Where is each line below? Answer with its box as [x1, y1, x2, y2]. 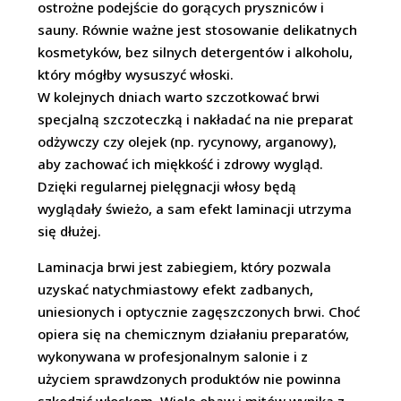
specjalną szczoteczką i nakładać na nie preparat [38, 110, 354, 128]
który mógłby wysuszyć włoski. [38, 65, 235, 83]
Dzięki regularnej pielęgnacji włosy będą [38, 177, 297, 195]
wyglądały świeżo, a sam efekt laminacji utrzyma [38, 200, 353, 218]
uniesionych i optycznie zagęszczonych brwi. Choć [38, 303, 361, 320]
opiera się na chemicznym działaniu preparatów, [38, 325, 350, 343]
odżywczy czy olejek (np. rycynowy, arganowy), [38, 132, 337, 150]
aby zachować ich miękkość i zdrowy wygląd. [38, 155, 324, 173]
